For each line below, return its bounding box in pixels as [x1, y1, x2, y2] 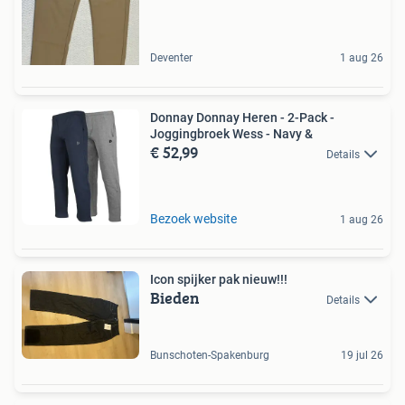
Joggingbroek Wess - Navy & [150, 126, 313, 141]
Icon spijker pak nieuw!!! [150, 271, 287, 287]
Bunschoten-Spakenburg [150, 349, 269, 363]
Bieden [150, 285, 200, 310]
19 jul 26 [341, 349, 383, 363]
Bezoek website [150, 211, 237, 226]
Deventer [150, 51, 193, 64]
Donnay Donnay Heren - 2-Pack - [150, 109, 334, 125]
